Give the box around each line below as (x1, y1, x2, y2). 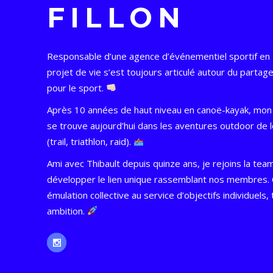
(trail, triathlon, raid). (47, 135, 134, 147)
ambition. (47, 204, 88, 217)
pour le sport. (47, 81, 107, 94)
